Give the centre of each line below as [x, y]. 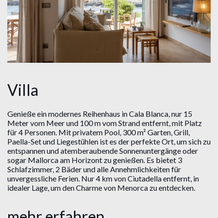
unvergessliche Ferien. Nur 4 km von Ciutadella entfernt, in [103, 178]
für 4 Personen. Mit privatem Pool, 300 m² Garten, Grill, [99, 132]
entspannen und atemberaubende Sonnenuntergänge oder [103, 150]
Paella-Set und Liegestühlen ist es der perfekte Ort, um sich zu [109, 141]
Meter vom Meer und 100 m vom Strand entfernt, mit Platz [105, 123]
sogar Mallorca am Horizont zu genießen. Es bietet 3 [95, 160]
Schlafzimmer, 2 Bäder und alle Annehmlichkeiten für [94, 169]
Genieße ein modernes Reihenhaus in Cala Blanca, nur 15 [100, 113]
